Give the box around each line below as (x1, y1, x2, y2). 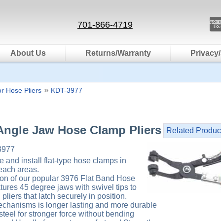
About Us (10, 49, 46, 57)
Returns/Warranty (85, 49, 151, 57)
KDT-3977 (51, 86, 82, 94)
